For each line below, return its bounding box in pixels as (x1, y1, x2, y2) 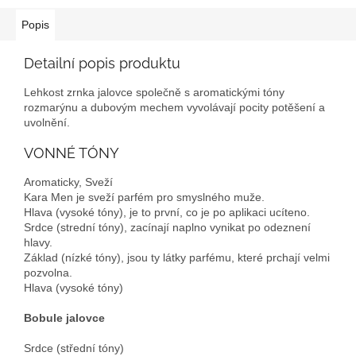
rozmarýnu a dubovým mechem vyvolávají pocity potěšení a (24, 100, 325, 114)
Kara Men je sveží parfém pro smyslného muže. (24, 190, 265, 203)
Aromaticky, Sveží (24, 175, 113, 188)
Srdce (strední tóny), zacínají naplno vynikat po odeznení (24, 220, 311, 234)
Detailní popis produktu (24, 54, 180, 72)
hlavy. (24, 235, 52, 249)
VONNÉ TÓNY (24, 144, 119, 161)
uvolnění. (24, 115, 70, 129)
